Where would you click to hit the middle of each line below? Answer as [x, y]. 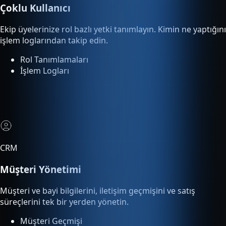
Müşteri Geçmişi [51, 204]
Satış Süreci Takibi [54, 215]
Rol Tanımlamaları [54, 43]
